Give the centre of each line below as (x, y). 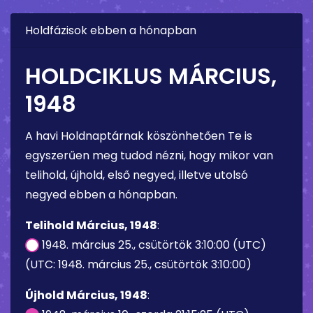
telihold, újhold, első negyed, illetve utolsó (137, 175)
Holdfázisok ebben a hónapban (111, 30)
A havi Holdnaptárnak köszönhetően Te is (139, 136)
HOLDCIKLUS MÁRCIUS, (151, 75)
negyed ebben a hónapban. (101, 194)
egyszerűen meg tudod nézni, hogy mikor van (149, 155)
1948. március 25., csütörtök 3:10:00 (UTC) (153, 245)
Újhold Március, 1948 (86, 295)
